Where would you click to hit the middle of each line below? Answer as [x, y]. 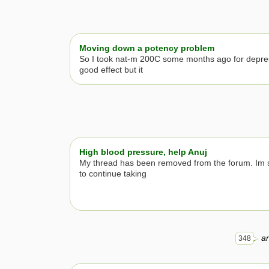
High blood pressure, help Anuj [143, 152]
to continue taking [113, 173]
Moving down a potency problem [147, 48]
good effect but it [111, 69]
